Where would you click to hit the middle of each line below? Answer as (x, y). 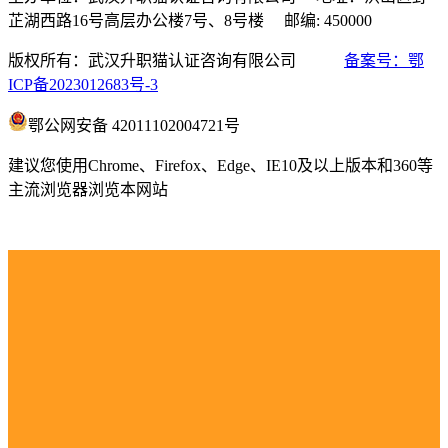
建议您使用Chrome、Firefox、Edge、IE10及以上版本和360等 (220, 165)
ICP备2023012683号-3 (83, 84)
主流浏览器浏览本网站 (88, 189)
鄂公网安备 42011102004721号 (134, 125)
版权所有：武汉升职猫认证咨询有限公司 (176, 60)
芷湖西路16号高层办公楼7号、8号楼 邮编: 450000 (190, 20)
